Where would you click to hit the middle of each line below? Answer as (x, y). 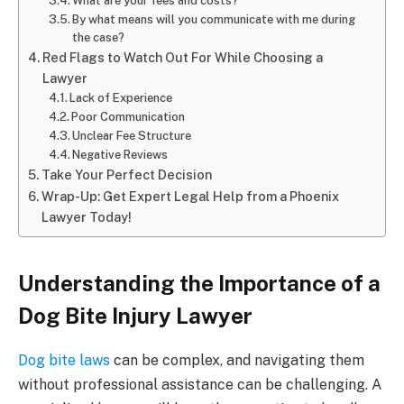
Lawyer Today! (86, 217)
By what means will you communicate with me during (214, 20)
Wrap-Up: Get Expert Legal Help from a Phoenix (190, 197)
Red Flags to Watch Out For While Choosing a (182, 58)
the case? (99, 38)
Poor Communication (129, 117)
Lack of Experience (121, 98)
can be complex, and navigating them (237, 360)
